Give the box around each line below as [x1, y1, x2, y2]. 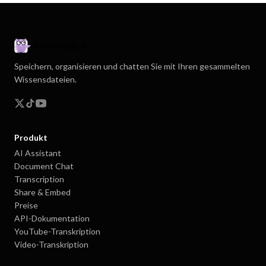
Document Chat [14, 161, 74, 172]
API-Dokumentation [14, 213, 90, 224]
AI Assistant [14, 148, 61, 159]
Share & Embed [14, 187, 71, 198]
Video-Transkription [14, 239, 88, 250]
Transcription [14, 174, 64, 185]
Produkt [14, 132, 47, 143]
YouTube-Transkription [14, 226, 100, 237]
